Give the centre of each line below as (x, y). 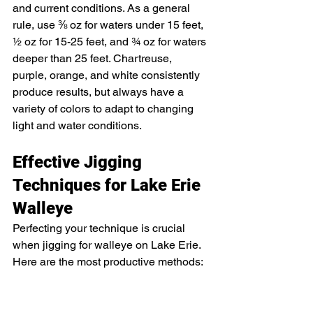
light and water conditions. (77, 126)
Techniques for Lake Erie (109, 185)
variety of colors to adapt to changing (104, 109)
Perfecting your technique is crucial (100, 228)
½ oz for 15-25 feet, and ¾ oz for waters (111, 42)
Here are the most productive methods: (108, 262)
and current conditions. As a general (103, 8)
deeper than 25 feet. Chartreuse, (94, 59)
